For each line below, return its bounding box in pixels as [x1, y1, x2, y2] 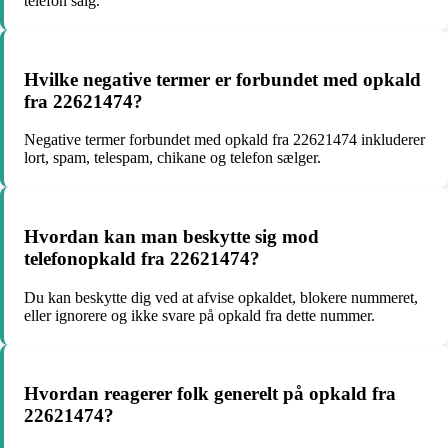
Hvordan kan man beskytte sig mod [24, 225, 319, 247]
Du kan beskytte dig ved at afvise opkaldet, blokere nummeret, [24, 288, 418, 306]
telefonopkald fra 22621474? [24, 247, 260, 269]
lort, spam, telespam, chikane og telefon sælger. [24, 149, 321, 167]
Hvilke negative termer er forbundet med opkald [24, 68, 421, 90]
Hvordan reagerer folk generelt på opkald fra [24, 383, 396, 405]
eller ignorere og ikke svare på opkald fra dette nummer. [24, 306, 375, 324]
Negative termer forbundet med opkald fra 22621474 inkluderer [24, 131, 425, 149]
